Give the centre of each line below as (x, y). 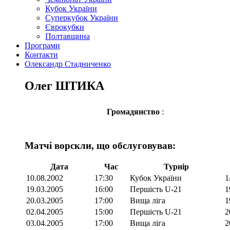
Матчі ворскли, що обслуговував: (100, 145)
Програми (42, 45)
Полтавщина (68, 36)
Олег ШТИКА (64, 85)
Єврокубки (65, 27)
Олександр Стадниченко (68, 64)
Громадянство (134, 111)
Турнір (176, 167)
